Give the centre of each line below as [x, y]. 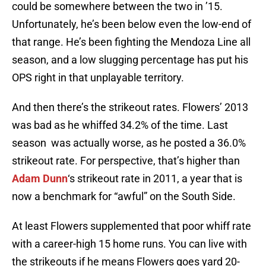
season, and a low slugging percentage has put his [130, 60]
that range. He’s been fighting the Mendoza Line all [131, 42]
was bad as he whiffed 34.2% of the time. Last [120, 125]
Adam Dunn [40, 179]
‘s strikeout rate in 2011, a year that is [155, 179]
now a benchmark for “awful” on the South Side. [124, 197]
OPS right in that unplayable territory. [98, 78]
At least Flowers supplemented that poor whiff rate [132, 226]
